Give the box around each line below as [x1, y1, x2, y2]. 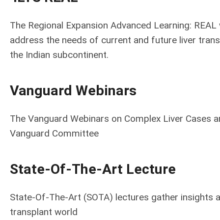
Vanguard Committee [10, 128, 99, 139]
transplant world [10, 206, 78, 218]
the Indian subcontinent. [10, 49, 109, 60]
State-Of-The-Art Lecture [10, 161, 176, 177]
